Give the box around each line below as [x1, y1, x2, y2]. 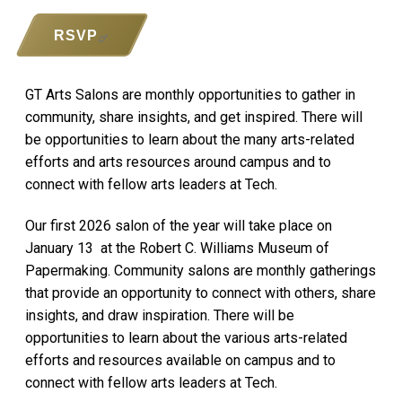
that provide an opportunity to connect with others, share [25, 284, 376, 301]
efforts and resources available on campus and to [25, 351, 336, 369]
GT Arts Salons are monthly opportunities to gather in [25, 86, 355, 103]
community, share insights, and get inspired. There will [25, 109, 363, 126]
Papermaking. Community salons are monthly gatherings [25, 261, 376, 279]
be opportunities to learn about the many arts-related [25, 131, 354, 148]
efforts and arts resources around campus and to [25, 153, 331, 170]
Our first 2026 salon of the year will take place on [25, 216, 332, 234]
